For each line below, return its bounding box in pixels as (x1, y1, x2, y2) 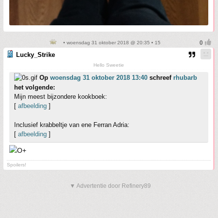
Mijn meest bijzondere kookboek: (14, 93, 107, 101)
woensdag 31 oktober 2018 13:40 (50, 74, 147, 82)
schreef (147, 74, 173, 82)
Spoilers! (7, 162, 26, 168)
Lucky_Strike (16, 51, 55, 59)
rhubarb (173, 74, 197, 82)
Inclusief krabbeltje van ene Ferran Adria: (14, 121, 129, 129)
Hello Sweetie (93, 62, 124, 68)
